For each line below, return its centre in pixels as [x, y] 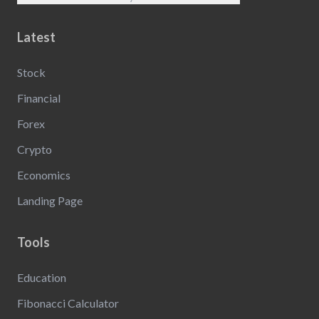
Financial [39, 98]
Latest [36, 37]
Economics [44, 174]
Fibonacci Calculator [68, 303]
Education [42, 277]
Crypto [35, 149]
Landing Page [50, 200]
